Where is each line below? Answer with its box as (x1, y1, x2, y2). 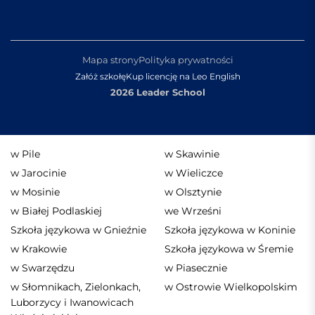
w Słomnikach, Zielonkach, (11, 281, 141, 294)
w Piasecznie (165, 262, 227, 275)
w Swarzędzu (11, 262, 75, 275)
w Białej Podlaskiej (11, 205, 102, 218)
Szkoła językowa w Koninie (165, 224, 295, 237)
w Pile (11, 148, 40, 161)
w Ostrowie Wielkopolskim (165, 281, 297, 294)
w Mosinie (11, 186, 60, 199)
